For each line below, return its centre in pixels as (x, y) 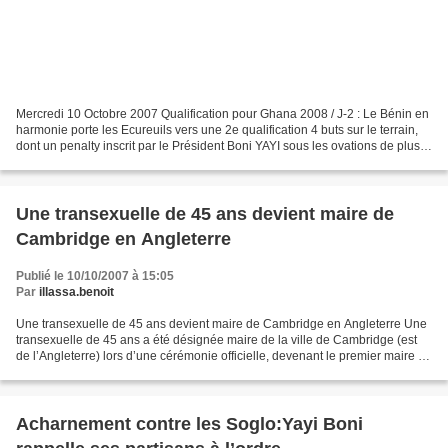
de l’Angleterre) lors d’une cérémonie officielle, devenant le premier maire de (224, 356)
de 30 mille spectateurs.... (85, 162)
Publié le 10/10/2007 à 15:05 (95, 276)
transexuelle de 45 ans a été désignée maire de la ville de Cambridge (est (216, 340)
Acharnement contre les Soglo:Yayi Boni (189, 424)
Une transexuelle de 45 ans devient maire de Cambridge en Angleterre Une (221, 324)
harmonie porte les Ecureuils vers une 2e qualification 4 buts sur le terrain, (217, 130)
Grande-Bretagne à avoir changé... (110, 372)
